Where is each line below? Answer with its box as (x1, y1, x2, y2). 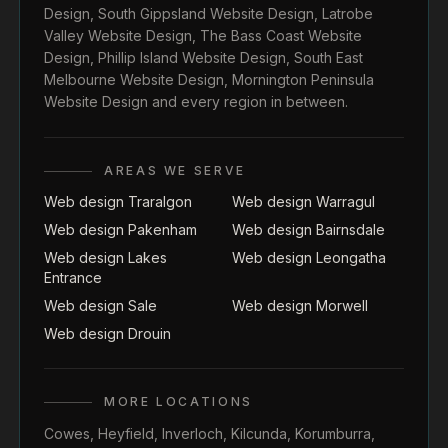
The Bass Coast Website (200, 26, 362, 44)
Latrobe (322, 4, 373, 22)
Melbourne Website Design (44, 70, 224, 88)
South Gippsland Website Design (98, 4, 314, 22)
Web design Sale (44, 296, 157, 314)
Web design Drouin (44, 324, 171, 342)
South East (294, 48, 363, 66)
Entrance (44, 268, 102, 286)
